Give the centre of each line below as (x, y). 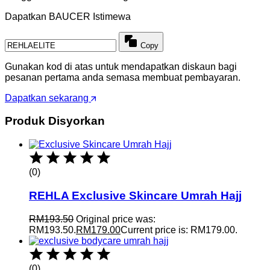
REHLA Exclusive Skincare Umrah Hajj (135, 195)
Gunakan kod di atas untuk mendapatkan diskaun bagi (121, 66)
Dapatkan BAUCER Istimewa (68, 16)
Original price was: (116, 219)
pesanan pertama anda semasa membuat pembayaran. (123, 77)
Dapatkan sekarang (47, 98)
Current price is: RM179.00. (179, 230)
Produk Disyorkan (55, 121)
